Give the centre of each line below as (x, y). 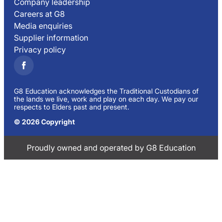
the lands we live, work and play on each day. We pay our (106, 99)
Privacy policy (40, 50)
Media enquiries (43, 26)
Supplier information (51, 38)
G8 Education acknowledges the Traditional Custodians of (106, 91)
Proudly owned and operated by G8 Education (111, 148)
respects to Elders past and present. (72, 107)
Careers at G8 (39, 14)
